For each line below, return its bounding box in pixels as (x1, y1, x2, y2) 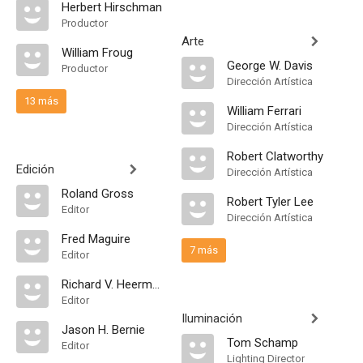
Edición (16, 162, 54, 177)
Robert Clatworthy (227, 149, 323, 164)
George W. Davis (227, 58, 313, 73)
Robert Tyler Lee (227, 194, 314, 209)
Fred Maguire (62, 232, 130, 246)
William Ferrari (227, 104, 301, 118)
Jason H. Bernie (62, 322, 145, 337)
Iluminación (181, 311, 242, 326)
